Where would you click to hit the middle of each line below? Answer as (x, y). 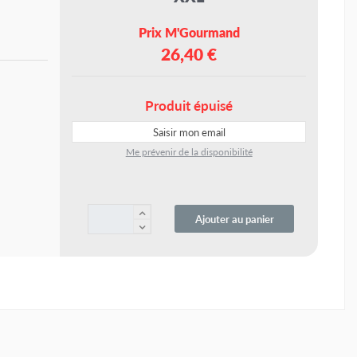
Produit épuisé (189, 106)
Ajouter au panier (234, 219)
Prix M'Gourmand (189, 33)
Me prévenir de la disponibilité (189, 152)
